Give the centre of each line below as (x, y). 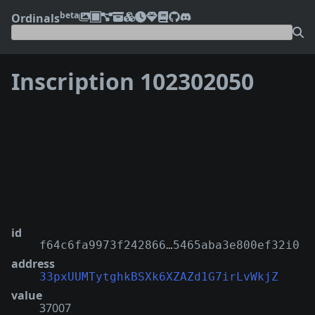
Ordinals (36, 18)
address (33, 263)
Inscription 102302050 (133, 82)
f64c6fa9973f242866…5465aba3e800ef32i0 (169, 245)
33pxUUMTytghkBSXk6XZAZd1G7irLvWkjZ (159, 276)
